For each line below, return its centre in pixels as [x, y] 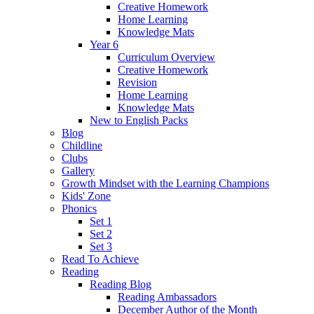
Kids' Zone [86, 196]
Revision [137, 82]
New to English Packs [139, 120]
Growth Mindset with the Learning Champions [165, 183]
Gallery [78, 170]
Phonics [79, 208]
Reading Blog [121, 284]
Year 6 [104, 44]
